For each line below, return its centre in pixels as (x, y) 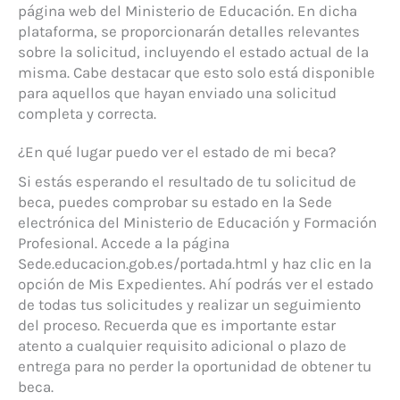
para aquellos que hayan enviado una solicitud (177, 92)
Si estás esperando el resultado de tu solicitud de (187, 181)
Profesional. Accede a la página (124, 242)
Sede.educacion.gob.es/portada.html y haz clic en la (195, 263)
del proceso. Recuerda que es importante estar (177, 325)
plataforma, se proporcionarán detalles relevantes (189, 31)
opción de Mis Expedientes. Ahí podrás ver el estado (196, 283)
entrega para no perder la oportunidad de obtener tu (195, 366)
